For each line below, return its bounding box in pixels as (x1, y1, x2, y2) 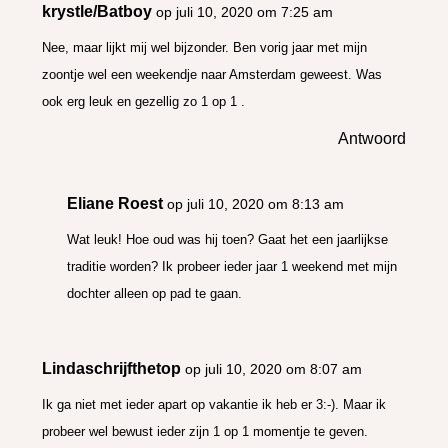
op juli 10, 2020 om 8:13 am (167, 195, 345, 212)
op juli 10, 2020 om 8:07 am (185, 360, 363, 377)
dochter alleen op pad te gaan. (67, 285, 243, 301)
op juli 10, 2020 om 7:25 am (156, 3, 334, 20)
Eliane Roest (67, 194, 164, 212)
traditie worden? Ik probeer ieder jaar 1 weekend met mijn (67, 258, 398, 274)
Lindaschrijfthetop (42, 359, 182, 377)
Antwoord (337, 129, 406, 147)
